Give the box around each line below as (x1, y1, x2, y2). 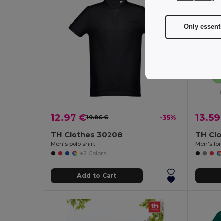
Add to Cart (76, 172, 116, 180)
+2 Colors (79, 149, 106, 157)
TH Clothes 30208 (51, 129, 123, 139)
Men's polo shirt (51, 140, 96, 147)
